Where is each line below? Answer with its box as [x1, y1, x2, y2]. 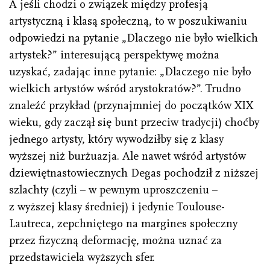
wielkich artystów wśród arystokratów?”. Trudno [9, 82, 241, 96]
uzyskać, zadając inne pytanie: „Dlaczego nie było [9, 65, 251, 79]
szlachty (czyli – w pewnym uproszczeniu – [9, 183, 218, 197]
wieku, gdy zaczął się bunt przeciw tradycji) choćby [9, 116, 259, 130]
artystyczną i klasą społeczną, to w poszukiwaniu [9, 14, 247, 28]
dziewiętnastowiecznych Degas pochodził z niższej [9, 166, 259, 180]
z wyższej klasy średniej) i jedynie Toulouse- [9, 200, 225, 214]
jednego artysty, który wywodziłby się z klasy [9, 133, 224, 146]
